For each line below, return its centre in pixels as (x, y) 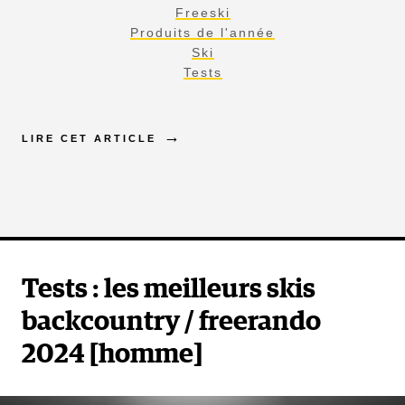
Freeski (202, 12)
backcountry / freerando (171, 321)
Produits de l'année (202, 32)
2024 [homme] (112, 354)
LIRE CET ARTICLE (89, 138)
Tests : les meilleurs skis (169, 289)
